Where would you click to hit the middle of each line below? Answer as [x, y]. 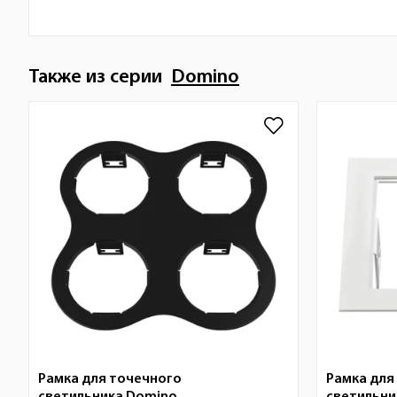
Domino [205, 78]
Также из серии [100, 78]
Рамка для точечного [110, 379]
